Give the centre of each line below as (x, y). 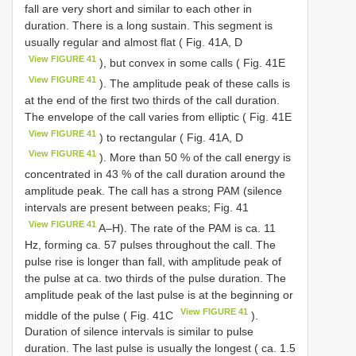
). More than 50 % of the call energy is (194, 157)
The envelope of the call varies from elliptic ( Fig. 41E (158, 116)
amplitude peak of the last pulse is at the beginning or (159, 294)
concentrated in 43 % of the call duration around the (155, 174)
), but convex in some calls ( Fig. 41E (191, 62)
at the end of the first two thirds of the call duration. (152, 100)
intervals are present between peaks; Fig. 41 (137, 207)
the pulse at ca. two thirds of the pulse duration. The (155, 278)
